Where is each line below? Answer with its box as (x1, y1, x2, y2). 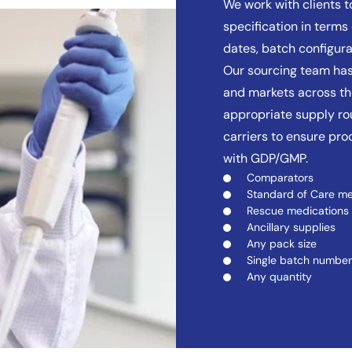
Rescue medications (247, 203, 349, 218)
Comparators (247, 170, 313, 185)
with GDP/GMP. (223, 150, 308, 167)
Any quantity (247, 269, 312, 284)
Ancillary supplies (247, 220, 335, 234)
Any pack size (247, 236, 317, 251)
